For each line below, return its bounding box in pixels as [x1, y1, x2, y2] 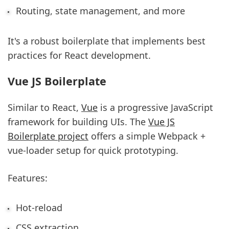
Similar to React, [8, 101, 81, 114]
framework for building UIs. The [8, 116, 148, 128]
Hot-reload [15, 201, 62, 214]
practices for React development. [8, 49, 151, 61]
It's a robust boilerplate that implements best [8, 34, 205, 47]
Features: [8, 171, 48, 184]
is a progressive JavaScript [98, 101, 213, 114]
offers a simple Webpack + [88, 130, 205, 143]
